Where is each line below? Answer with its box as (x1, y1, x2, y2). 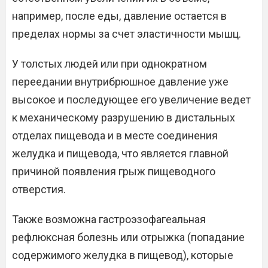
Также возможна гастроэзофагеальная (12, 213, 206, 226)
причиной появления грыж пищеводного (12, 165, 215, 178)
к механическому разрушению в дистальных (12, 111, 235, 124)
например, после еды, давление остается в (12, 10, 227, 22)
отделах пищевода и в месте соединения (12, 129, 218, 142)
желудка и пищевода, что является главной (12, 147, 229, 160)
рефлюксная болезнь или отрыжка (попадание (12, 231, 245, 243)
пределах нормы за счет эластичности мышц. (12, 28, 241, 40)
